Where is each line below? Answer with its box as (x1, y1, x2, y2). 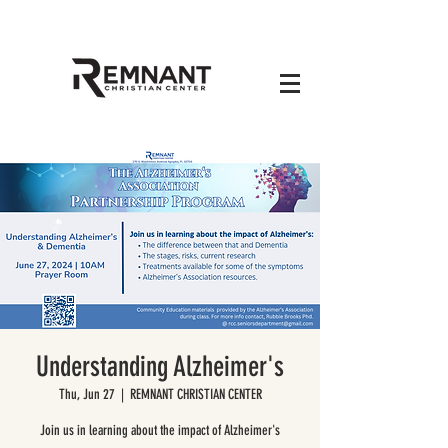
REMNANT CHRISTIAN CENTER (129, 386, 262, 403)
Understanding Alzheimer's (36, 350, 284, 383)
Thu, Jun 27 (58, 386, 115, 403)
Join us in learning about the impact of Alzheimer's (40, 422, 280, 439)
